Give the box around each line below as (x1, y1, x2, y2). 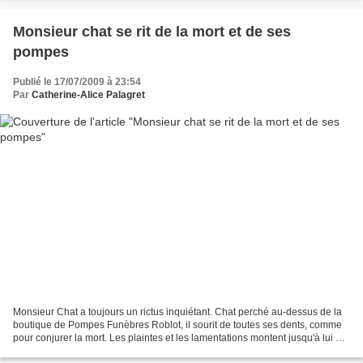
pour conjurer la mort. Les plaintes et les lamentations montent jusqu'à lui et (13, 331, 344, 344)
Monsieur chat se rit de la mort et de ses (13, 23, 291, 41)
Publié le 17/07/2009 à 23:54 (13, 76, 141, 88)
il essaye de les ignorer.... (13, 344, 124, 357)
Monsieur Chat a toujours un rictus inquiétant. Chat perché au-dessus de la (13, 305, 342, 318)
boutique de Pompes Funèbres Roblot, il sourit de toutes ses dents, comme (13, 318, 342, 331)
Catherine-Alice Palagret (32, 89, 145, 101)
